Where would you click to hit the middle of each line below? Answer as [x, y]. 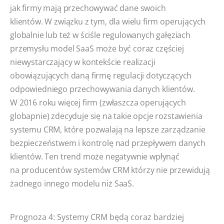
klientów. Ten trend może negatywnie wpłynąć [95, 156]
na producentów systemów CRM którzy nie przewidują [110, 170]
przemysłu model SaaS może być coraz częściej [97, 48]
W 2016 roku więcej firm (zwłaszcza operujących [98, 102]
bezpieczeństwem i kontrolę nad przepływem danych [108, 143]
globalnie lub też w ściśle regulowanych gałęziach [100, 35]
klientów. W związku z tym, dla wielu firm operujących [108, 21]
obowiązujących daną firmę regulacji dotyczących [101, 75]
